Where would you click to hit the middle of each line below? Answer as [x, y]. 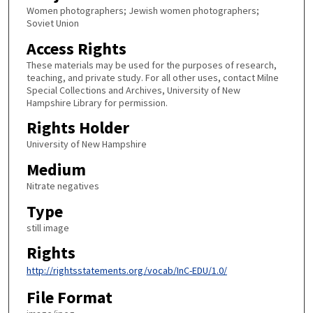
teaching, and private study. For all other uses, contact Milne [152, 77]
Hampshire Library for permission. [97, 102]
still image [48, 227]
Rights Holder [78, 128]
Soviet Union [52, 23]
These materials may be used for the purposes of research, [151, 65]
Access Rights [76, 48]
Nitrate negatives [63, 186]
